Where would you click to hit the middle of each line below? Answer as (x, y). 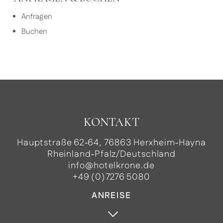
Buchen (35, 32)
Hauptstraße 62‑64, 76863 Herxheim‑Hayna (111, 143)
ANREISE (111, 196)
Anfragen (37, 17)
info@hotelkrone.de (111, 166)
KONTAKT (111, 122)
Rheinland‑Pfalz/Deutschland (111, 154)
